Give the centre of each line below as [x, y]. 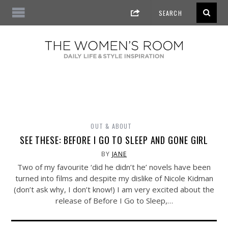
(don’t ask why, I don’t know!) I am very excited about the [114, 190]
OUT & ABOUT [111, 126]
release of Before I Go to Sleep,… [114, 201]
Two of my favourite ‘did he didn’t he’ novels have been [114, 167]
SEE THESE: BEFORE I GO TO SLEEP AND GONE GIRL [114, 140]
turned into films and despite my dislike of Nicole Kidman [114, 178]
